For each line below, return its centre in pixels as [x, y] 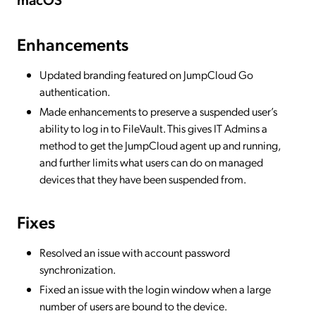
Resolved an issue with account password [135, 252]
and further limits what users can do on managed [151, 162]
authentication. [75, 91]
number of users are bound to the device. [133, 305]
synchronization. [78, 269]
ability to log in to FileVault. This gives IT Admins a [153, 128]
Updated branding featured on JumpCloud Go [146, 74]
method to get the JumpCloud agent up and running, [160, 145]
